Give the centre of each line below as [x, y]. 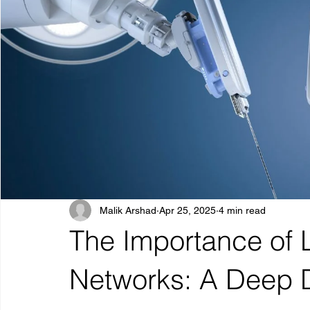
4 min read [242, 210]
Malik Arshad [128, 210]
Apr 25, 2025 [188, 210]
